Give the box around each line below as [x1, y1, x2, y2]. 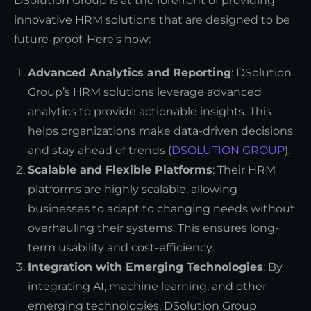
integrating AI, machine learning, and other [28, 279, 267, 293]
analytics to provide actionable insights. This [28, 104, 271, 118]
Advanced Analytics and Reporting [28, 65, 231, 79]
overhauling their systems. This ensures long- [28, 221, 279, 235]
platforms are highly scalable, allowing [28, 182, 237, 196]
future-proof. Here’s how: [14, 32, 151, 46]
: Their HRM [212, 162, 276, 176]
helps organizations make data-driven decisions [28, 124, 293, 137]
